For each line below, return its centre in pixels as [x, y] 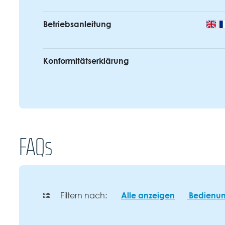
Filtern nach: [84, 196]
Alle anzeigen [148, 196]
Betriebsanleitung [77, 24]
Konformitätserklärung [86, 61]
